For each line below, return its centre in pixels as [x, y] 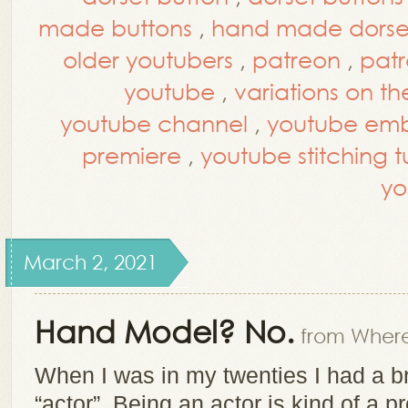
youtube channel [154, 122]
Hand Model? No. [164, 331]
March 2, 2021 [91, 262]
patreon [296, 59]
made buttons [115, 27]
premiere [132, 154]
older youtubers [148, 59]
